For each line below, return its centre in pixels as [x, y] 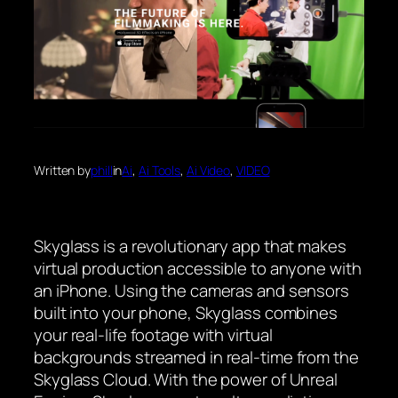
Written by [62, 171]
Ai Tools [159, 171]
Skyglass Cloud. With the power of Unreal [186, 380]
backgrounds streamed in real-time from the [196, 358]
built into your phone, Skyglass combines [186, 313]
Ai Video [208, 171]
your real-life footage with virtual [153, 335]
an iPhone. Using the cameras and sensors [191, 291]
